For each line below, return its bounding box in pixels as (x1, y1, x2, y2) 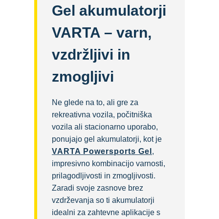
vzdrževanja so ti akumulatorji (52, 196, 154, 205)
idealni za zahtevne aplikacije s (52, 208, 160, 217)
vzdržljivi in (52, 46, 130, 63)
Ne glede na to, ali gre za (52, 98, 138, 107)
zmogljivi (52, 68, 114, 85)
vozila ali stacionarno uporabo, (52, 123, 158, 131)
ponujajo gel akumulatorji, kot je (52, 135, 162, 144)
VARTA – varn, (52, 24, 152, 41)
